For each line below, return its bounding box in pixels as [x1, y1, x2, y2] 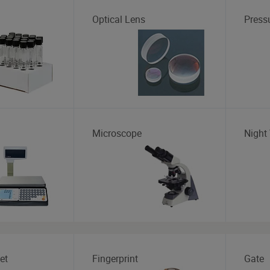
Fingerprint [92, 251, 139, 265]
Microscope [92, 126, 142, 140]
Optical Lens [92, 12, 146, 26]
